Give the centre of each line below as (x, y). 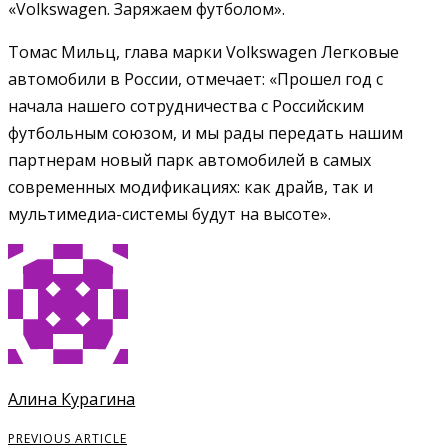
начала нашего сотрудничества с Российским (186, 105)
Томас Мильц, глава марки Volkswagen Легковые (203, 51)
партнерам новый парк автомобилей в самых (189, 159)
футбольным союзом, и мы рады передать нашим (205, 132)
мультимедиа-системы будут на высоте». (169, 213)
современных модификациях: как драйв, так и (190, 186)
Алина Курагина (72, 399)
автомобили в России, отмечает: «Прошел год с (195, 78)
